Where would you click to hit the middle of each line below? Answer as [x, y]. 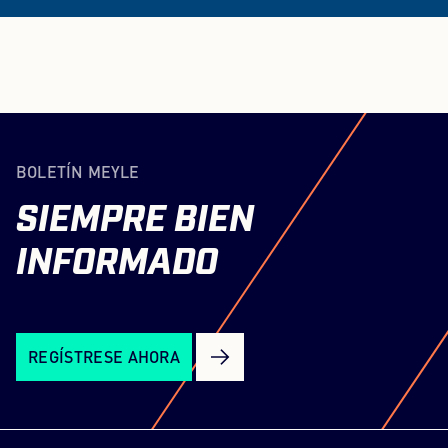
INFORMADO [117, 262]
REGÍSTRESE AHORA [104, 357]
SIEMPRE [91, 219]
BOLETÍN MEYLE [78, 171]
